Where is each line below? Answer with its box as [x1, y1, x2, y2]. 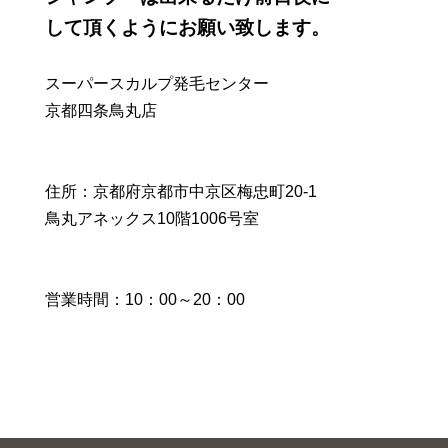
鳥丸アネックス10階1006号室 [45, 210, 259, 227]
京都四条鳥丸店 [45, 102, 157, 119]
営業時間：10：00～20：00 [45, 291, 245, 308]
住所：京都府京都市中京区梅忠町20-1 [45, 183, 317, 200]
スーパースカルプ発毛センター [45, 75, 269, 92]
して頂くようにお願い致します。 [45, 17, 330, 38]
